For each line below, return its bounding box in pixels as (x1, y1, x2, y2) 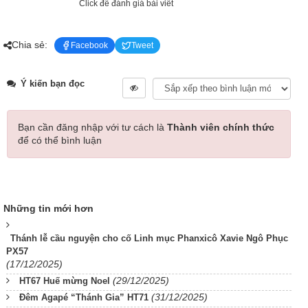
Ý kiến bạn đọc (18, 78, 85, 89)
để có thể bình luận (18, 134, 102, 146)
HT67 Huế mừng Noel (19, 275, 110, 286)
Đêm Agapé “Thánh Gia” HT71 (19, 291, 148, 302)
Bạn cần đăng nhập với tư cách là (18, 121, 167, 133)
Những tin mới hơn (3, 202, 93, 214)
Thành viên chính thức (167, 121, 274, 133)
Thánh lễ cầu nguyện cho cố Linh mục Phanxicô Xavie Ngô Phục (10, 232, 288, 243)
